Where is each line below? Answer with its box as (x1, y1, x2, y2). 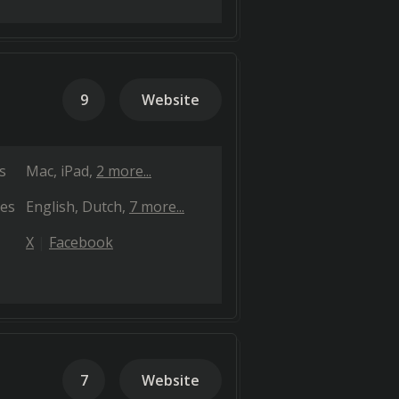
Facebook (49, 232, 113, 252)
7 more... (129, 197, 184, 216)
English (26, 197, 75, 216)
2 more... (96, 161, 151, 181)
